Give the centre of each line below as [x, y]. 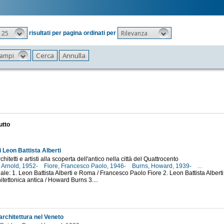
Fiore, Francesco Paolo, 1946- [85, 166]
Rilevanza [134, 33]
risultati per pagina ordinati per [72, 33]
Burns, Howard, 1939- [162, 166]
